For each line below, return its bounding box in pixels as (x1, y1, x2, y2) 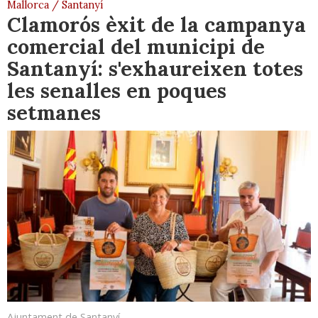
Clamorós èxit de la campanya (7, 11, 306, 38)
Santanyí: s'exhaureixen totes (7, 55, 303, 82)
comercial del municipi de (7, 33, 265, 60)
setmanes (7, 99, 101, 126)
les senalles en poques (7, 77, 226, 104)
